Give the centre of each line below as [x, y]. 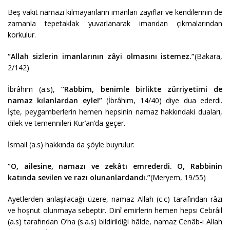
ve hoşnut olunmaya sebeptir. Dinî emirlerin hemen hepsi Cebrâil [115, 210]
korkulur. [22, 34]
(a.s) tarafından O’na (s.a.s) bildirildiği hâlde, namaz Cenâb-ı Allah [115, 221]
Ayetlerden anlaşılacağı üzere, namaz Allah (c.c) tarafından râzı [115, 199]
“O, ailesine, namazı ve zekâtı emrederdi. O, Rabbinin [115, 166]
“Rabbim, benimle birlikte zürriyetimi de [142, 89]
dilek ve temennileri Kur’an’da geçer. [66, 123]
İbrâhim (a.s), [35, 89]
